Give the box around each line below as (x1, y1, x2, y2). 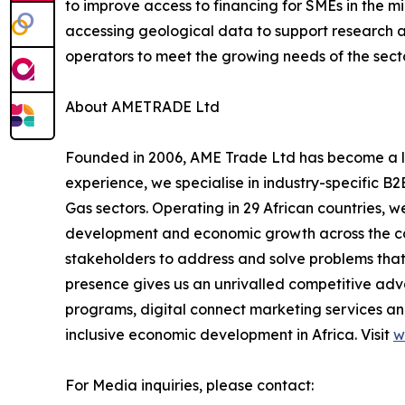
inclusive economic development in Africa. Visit (65, 325, 393, 344)
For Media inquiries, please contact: (65, 376, 314, 395)
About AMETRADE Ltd (65, 98, 220, 117)
